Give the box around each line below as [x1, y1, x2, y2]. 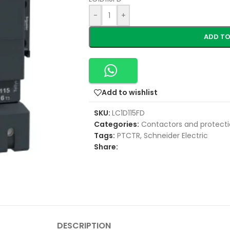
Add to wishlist [102, 87, 158, 98]
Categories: [94, 119, 139, 129]
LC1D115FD [112, 107, 145, 118]
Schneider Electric [144, 130, 208, 141]
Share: [94, 141, 118, 152]
